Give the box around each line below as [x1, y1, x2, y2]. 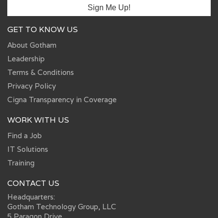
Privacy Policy [7, 81, 56, 91]
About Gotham [7, 40, 56, 50]
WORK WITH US [7, 114, 69, 125]
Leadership [7, 54, 45, 63]
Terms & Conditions [7, 67, 74, 77]
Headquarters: [7, 192, 55, 201]
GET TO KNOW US [7, 24, 78, 35]
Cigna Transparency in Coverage [7, 94, 117, 104]
